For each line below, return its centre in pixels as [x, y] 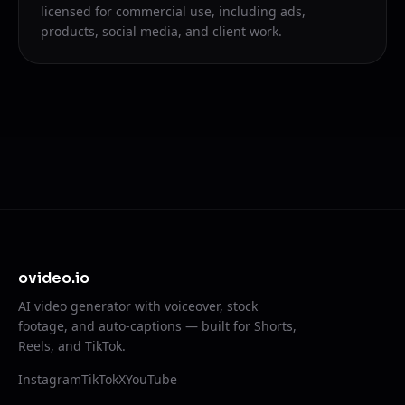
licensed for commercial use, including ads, [173, 11]
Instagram [50, 379]
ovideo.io [54, 278]
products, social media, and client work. [161, 31]
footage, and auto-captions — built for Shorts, [157, 325]
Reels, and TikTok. [72, 345]
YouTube [151, 379]
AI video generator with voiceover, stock [138, 306]
